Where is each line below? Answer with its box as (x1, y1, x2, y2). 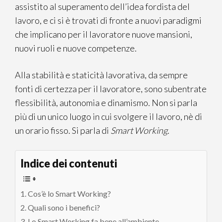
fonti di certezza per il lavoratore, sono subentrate (15, 83, 207, 94)
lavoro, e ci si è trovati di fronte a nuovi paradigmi (15, 15, 202, 26)
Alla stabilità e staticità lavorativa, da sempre (15, 69, 188, 80)
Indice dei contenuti (20, 157, 117, 170)
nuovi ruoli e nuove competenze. (15, 43, 137, 54)
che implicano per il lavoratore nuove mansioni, (15, 29, 192, 40)
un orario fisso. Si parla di (15, 125, 111, 136)
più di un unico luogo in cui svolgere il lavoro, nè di (15, 111, 202, 122)
